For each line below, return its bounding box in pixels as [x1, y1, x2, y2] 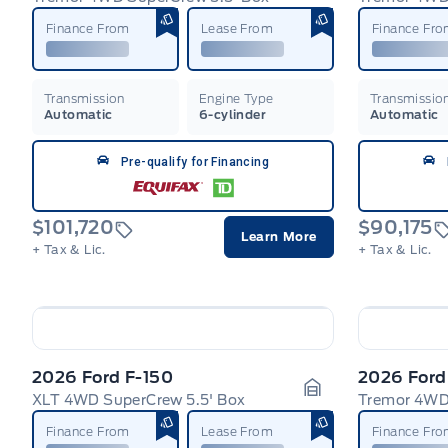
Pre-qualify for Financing [121, 154, 269, 169]
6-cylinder [199, 106, 266, 122]
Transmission [44, 90, 125, 106]
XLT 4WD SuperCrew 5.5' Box [32, 391, 246, 408]
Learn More [241, 228, 317, 244]
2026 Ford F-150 [32, 367, 173, 387]
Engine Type [199, 90, 274, 106]
